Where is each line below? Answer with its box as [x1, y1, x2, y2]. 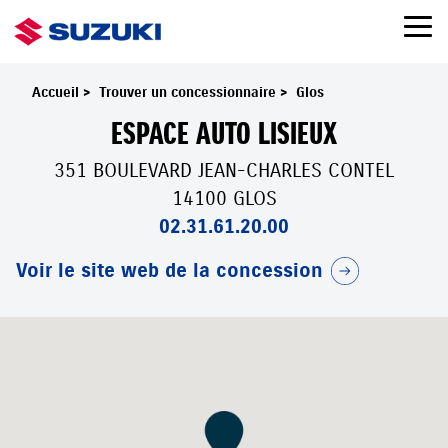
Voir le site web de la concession [16, 258, 323, 284]
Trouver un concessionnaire [99, 84, 280, 102]
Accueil [32, 84, 83, 102]
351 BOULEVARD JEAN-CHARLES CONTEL [54, 158, 394, 184]
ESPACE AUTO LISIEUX [111, 115, 337, 154]
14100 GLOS [171, 186, 277, 212]
